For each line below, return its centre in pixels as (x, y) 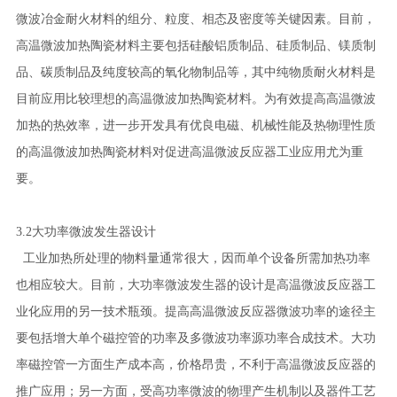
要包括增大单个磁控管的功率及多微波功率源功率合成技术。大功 (195, 338)
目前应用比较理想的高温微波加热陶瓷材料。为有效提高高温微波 (195, 99)
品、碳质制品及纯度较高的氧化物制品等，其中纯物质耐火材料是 (195, 72)
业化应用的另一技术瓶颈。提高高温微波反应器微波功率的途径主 (195, 311)
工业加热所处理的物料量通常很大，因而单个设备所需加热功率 (193, 258)
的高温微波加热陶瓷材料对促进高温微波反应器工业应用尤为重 (189, 152)
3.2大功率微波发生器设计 (86, 232)
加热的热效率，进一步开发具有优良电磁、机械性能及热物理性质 (195, 125)
